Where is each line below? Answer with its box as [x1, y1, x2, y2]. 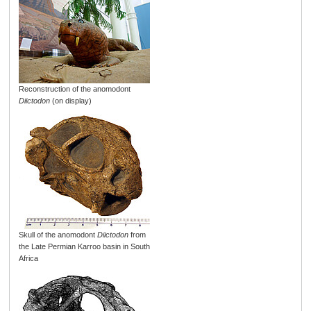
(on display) [49, 96, 92, 106]
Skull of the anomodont [18, 230, 97, 239]
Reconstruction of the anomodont [18, 85, 131, 94]
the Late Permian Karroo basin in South [18, 242, 150, 251]
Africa [18, 254, 38, 263]
